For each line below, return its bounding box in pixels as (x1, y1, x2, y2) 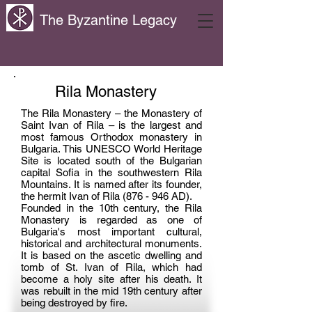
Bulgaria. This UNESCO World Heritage (21, 143, 202, 155)
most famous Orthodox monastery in (21, 131, 202, 143)
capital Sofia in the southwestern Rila (21, 166, 202, 178)
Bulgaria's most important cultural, (21, 226, 202, 237)
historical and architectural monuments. (21, 237, 202, 249)
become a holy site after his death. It (21, 273, 202, 285)
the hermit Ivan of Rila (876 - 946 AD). (21, 190, 192, 202)
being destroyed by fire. (21, 297, 127, 309)
